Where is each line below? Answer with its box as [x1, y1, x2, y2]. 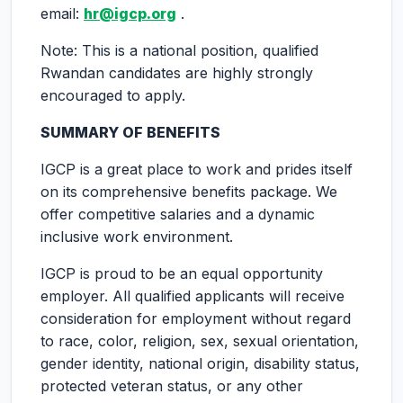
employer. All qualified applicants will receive [40, 287, 345, 305]
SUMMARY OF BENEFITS [40, 123, 220, 141]
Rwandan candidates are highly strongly [40, 64, 313, 82]
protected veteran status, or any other [40, 377, 303, 395]
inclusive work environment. [40, 228, 233, 246]
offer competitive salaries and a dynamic [40, 205, 315, 223]
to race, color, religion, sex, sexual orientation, [40, 332, 359, 350]
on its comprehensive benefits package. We [40, 183, 337, 201]
